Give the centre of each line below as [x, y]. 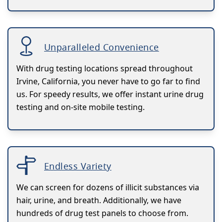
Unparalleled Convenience [102, 47]
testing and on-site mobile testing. [81, 107]
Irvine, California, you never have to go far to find [108, 81]
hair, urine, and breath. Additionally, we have [99, 200]
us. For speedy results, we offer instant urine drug [110, 94]
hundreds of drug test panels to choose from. [102, 213]
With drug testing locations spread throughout [105, 68]
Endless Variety [78, 166]
